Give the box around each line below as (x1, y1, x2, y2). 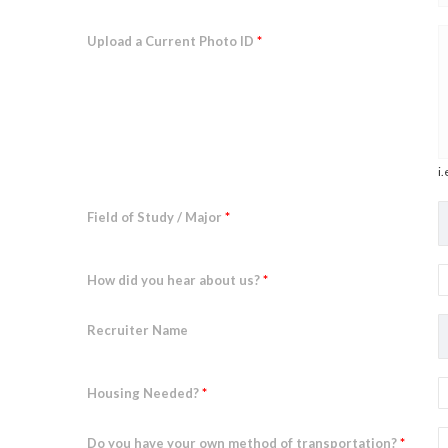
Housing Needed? (87, 385, 202, 401)
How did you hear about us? (87, 272, 263, 288)
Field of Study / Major (87, 209, 225, 225)
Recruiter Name (87, 322, 188, 338)
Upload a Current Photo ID (87, 33, 257, 49)
